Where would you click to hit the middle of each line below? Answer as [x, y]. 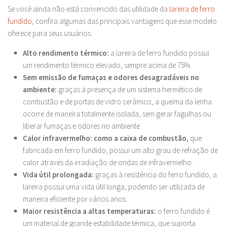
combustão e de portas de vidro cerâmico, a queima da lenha [117, 102]
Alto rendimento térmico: [67, 53]
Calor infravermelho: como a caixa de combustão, [106, 138]
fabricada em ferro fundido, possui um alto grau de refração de [120, 150]
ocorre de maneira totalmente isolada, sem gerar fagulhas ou [117, 114]
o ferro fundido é [184, 211]
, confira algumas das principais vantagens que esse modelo [124, 21]
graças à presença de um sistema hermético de [130, 89]
